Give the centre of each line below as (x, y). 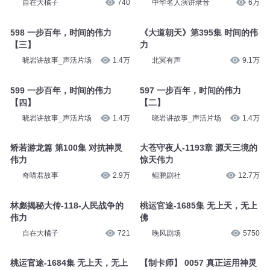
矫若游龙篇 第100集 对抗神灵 (66, 148)
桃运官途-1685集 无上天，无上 (198, 205)
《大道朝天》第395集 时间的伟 (199, 32)
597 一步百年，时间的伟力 (190, 90)
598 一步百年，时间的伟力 (61, 32)
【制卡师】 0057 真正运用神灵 (198, 263)
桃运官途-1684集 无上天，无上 (69, 263)
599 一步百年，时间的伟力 (61, 90)
